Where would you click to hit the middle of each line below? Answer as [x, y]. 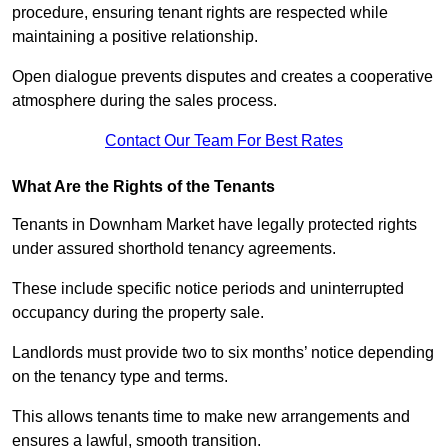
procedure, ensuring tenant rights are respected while [200, 13]
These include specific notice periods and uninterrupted [208, 289]
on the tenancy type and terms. [120, 377]
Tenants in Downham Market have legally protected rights [214, 225]
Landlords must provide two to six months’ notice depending [223, 353]
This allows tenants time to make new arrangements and [211, 417]
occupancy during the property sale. [138, 313]
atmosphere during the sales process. [144, 101]
